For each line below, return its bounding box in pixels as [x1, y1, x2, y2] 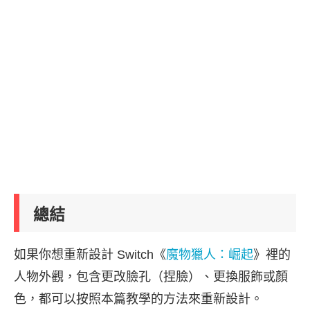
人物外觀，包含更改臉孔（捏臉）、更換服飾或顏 [14, 269, 288, 284]
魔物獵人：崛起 [166, 247, 253, 262]
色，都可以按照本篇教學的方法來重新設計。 [14, 291, 263, 306]
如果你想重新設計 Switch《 [14, 247, 166, 262]
